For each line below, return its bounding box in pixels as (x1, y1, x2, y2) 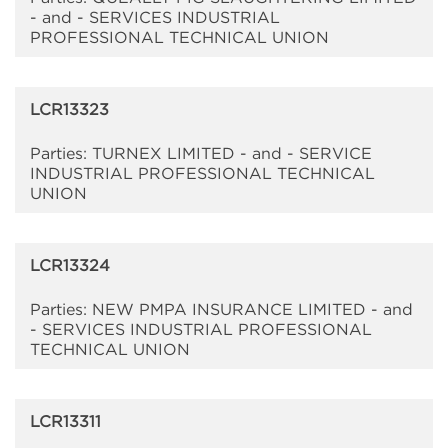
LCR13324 (30, 256, 110, 275)
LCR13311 (30, 412, 101, 431)
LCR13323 (30, 100, 109, 119)
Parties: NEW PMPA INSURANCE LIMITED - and (30, 300, 413, 319)
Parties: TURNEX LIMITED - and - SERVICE (30, 144, 372, 163)
